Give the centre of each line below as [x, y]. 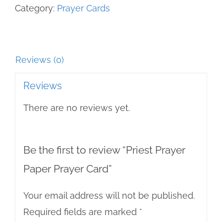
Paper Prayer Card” [67, 169]
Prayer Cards [83, 8]
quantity [58, 10]
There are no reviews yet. [76, 108]
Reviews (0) [40, 59]
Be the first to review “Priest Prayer [104, 150]
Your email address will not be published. [109, 196]
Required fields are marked [81, 212]
